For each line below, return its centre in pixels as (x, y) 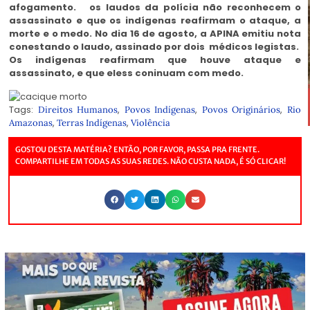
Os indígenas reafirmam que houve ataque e (155, 60)
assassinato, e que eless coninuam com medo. (126, 73)
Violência (151, 122)
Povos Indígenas (160, 109)
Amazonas (31, 122)
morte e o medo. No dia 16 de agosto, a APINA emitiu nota (155, 34)
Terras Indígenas (92, 122)
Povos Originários (241, 109)
